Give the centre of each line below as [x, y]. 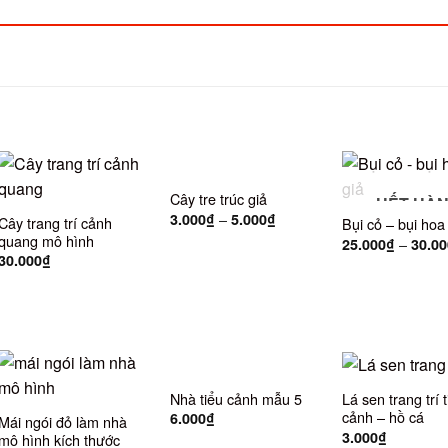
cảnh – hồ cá [382, 417]
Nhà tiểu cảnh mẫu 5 [235, 398]
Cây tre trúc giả [218, 199]
